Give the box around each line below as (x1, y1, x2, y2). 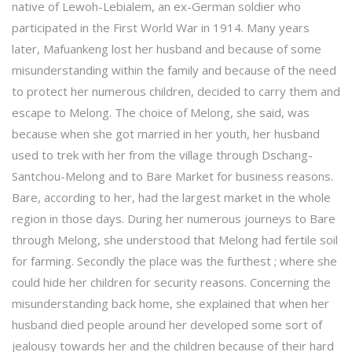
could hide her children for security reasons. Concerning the (12, 273, 331, 290)
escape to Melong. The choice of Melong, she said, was (12, 104, 310, 120)
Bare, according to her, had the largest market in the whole (12, 189, 331, 205)
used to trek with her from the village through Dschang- (12, 146, 313, 163)
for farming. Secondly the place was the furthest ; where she (12, 252, 337, 269)
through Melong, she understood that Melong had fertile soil (12, 231, 338, 247)
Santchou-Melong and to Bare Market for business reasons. (12, 167, 333, 184)
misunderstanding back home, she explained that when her (12, 295, 329, 311)
